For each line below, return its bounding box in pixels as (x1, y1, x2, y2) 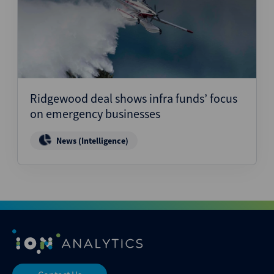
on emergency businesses (30, 106, 160, 122)
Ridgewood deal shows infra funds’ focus (30, 91, 237, 106)
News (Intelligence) (56, 135, 128, 147)
